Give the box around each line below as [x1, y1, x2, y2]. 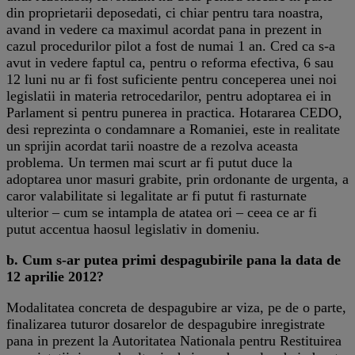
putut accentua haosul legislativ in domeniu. [6, 220, 260, 237]
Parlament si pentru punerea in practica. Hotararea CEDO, [6, 104, 342, 120]
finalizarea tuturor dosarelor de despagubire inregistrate [6, 315, 325, 332]
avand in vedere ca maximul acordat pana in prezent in [6, 21, 322, 37]
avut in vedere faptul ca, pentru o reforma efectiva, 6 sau [6, 54, 334, 71]
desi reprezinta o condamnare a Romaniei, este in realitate [6, 120, 340, 137]
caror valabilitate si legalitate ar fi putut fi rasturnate [6, 187, 307, 204]
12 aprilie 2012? [6, 268, 104, 284]
